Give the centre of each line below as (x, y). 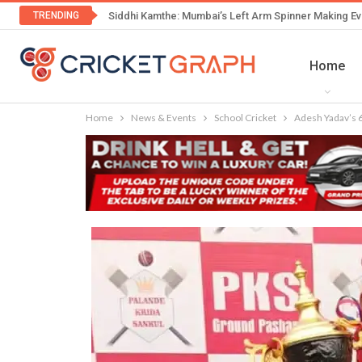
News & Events (164, 117)
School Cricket (245, 117)
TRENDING (56, 15)
